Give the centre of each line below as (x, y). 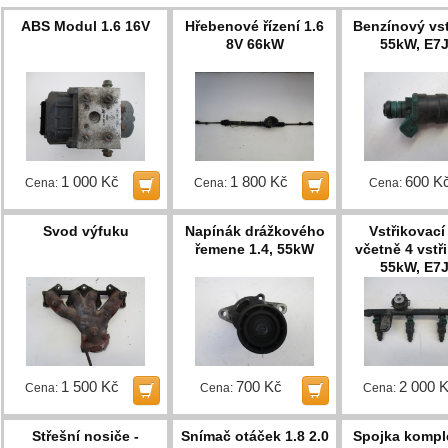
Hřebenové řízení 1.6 (255, 25)
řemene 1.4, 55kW (255, 248)
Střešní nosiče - (86, 435)
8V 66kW (254, 43)
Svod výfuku (85, 230)
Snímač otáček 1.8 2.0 (254, 435)
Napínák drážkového (254, 230)
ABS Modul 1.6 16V (86, 25)
